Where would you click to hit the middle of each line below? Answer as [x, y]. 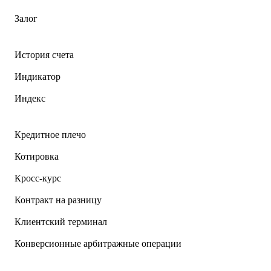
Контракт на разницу [58, 200]
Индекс [30, 99]
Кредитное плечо [50, 135]
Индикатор [38, 77]
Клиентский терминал [61, 222]
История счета [44, 55]
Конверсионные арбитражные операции [98, 244]
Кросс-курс [38, 178]
